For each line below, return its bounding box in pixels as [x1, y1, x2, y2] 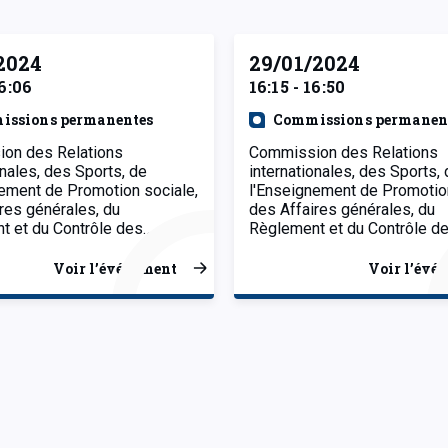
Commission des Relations [249, 142, 438, 162]
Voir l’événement [53, 258, 177, 278]
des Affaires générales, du [249, 199, 435, 219]
